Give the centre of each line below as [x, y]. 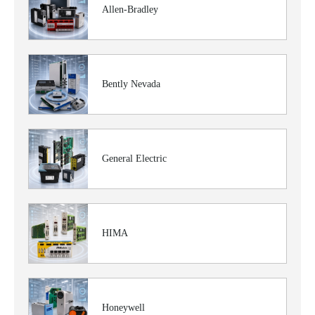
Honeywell [123, 308]
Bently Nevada [131, 84]
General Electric [134, 159]
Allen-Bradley [130, 9]
